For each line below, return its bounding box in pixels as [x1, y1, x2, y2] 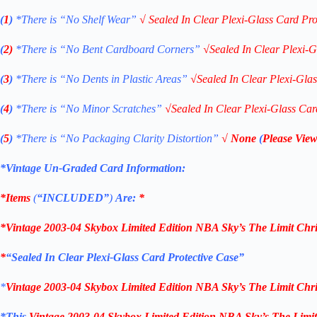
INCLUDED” [42, 191, 109, 204]
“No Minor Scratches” [59, 102, 165, 115]
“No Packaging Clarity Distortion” [59, 132, 219, 144]
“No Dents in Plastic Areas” [59, 72, 190, 85]
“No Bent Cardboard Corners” [59, 42, 203, 55]
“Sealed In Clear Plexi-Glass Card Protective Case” [6, 250, 244, 263]
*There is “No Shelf [16, 13, 107, 25]
